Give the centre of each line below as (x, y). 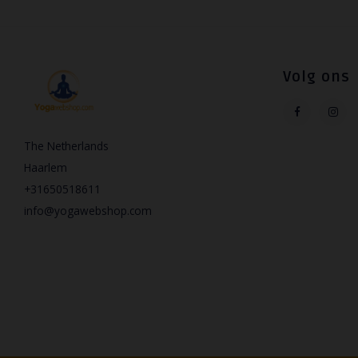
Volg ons (316, 77)
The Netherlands (66, 146)
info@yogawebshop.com (88, 211)
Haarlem (46, 167)
